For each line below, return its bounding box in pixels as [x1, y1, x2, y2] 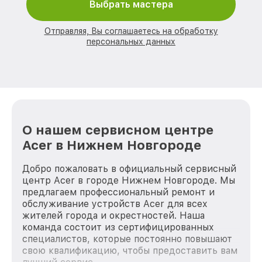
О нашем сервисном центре [22, 122, 213, 137]
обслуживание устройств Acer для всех [22, 198, 208, 209]
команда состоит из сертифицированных [22, 221, 214, 233]
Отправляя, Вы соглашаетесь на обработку [44, 26, 218, 36]
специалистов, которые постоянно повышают [22, 233, 232, 244]
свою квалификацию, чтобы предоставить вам [22, 244, 237, 256]
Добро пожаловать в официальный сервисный [22, 163, 236, 174]
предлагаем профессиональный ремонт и [22, 186, 215, 198]
